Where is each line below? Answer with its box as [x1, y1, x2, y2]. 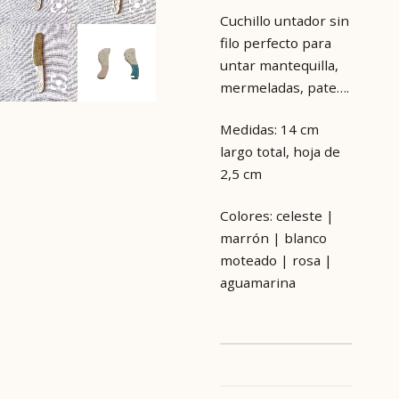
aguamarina [219, 273, 296, 292]
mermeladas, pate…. [219, 77, 349, 96]
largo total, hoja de [219, 142, 340, 161]
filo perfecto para [219, 33, 331, 52]
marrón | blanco [219, 229, 327, 248]
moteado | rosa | [219, 251, 332, 270]
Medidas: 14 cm [219, 120, 319, 139]
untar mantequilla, [219, 55, 338, 74]
